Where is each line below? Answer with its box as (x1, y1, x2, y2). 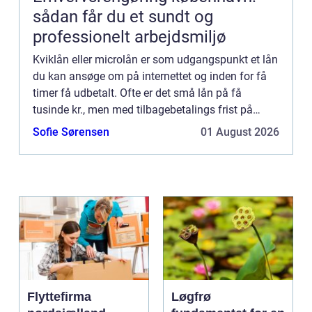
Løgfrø (171, 290, 211, 304)
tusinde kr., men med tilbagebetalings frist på (33, 103, 253, 117)
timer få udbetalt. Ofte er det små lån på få (33, 86, 242, 100)
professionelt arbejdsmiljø (33, 27, 226, 47)
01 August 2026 (201, 125, 279, 139)
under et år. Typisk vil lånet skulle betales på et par (33, 120, 279, 134)
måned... (33, 136, 75, 150)
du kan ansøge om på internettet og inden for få (33, 70, 267, 84)
